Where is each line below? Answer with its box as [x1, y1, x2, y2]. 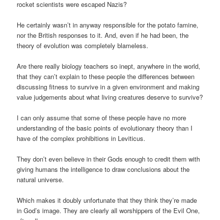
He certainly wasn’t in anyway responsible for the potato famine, [17, 20, 199, 29]
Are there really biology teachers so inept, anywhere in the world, [17, 61, 201, 71]
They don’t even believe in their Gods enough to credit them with [17, 154, 200, 164]
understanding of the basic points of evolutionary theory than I [17, 123, 193, 133]
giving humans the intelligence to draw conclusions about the [17, 165, 190, 174]
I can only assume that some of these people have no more [17, 112, 187, 122]
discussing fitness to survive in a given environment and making [17, 82, 200, 91]
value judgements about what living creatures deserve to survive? [17, 92, 203, 102]
